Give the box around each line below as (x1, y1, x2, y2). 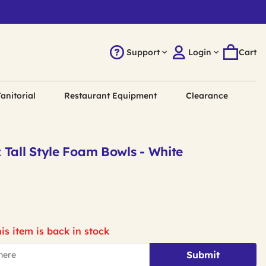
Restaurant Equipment (64, 90, 157, 101)
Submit (186, 249, 220, 261)
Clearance (185, 90, 228, 101)
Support (126, 47, 160, 58)
